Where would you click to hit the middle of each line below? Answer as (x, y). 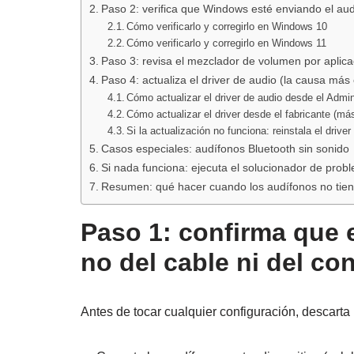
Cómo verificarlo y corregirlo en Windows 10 (227, 27)
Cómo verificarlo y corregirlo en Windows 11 (227, 43)
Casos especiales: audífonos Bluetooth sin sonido (225, 149)
